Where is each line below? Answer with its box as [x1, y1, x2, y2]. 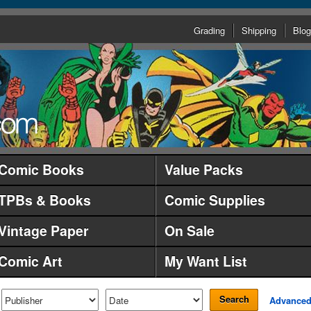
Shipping [242, 24, 276, 37]
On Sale [165, 221, 215, 240]
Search [219, 292, 249, 305]
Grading [194, 24, 225, 37]
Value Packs [165, 160, 243, 179]
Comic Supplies [165, 190, 265, 210]
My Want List [165, 251, 247, 271]
